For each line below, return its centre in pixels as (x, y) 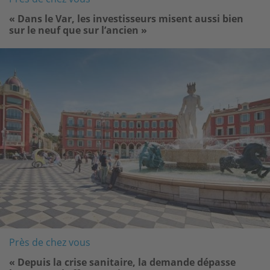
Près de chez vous (50, 242)
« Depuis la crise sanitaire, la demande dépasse (122, 262)
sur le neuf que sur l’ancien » (78, 30)
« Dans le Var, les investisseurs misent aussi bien (126, 19)
